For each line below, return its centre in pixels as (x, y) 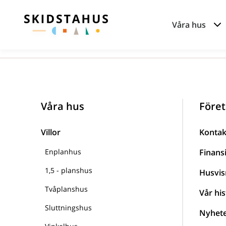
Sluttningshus (68, 208)
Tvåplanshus (66, 189)
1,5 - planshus (69, 170)
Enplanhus (63, 152)
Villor (51, 132)
